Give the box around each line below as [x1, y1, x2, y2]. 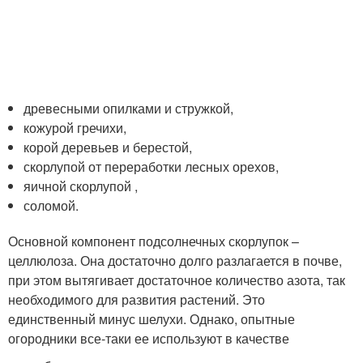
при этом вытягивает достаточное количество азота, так [8, 271, 345, 290]
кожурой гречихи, [23, 118, 127, 138]
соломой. [23, 196, 79, 216]
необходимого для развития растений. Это [8, 290, 265, 310]
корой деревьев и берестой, [23, 138, 193, 157]
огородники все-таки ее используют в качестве [8, 329, 289, 348]
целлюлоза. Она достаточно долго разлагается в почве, [8, 251, 342, 271]
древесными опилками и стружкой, [23, 99, 234, 118]
